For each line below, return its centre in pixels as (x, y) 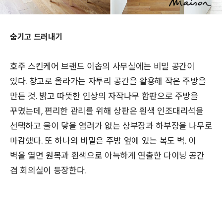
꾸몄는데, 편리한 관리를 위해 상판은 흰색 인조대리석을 (107, 111)
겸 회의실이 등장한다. (49, 170)
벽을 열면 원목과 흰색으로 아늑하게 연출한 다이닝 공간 (107, 155)
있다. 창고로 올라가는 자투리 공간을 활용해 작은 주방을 (108, 81)
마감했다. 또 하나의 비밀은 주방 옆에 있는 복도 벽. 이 (103, 140)
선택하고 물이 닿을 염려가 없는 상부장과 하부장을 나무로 (111, 126)
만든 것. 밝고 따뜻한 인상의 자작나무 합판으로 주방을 (104, 96)
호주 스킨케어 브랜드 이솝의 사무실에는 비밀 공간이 (102, 66)
